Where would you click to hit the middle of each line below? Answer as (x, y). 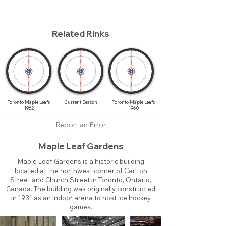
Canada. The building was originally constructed (81, 189)
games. (81, 207)
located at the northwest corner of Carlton (81, 171)
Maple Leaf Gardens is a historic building (81, 161)
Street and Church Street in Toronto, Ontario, (81, 180)
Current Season (81, 102)
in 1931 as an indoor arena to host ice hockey (81, 198)
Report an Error (81, 125)
